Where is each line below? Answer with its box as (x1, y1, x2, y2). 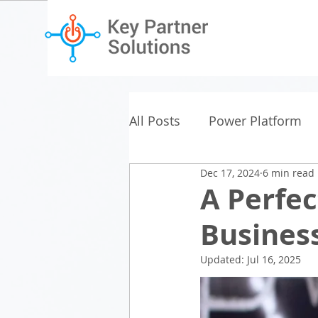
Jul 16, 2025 (247, 253, 301, 266)
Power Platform (209, 112, 302, 129)
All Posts (129, 112, 180, 129)
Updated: (200, 253, 247, 266)
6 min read (263, 165, 314, 180)
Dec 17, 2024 (200, 165, 260, 180)
